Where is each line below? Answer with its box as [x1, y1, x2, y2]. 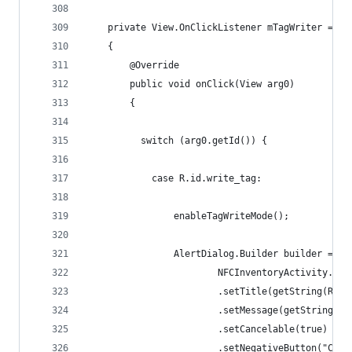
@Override [86, 60, 179, 71]
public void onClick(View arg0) [86, 79, 295, 90]
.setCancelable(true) [108, 324, 328, 335]
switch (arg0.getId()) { [86, 135, 267, 146]
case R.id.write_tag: [152, 173, 262, 184]
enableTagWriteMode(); [108, 211, 289, 222]
